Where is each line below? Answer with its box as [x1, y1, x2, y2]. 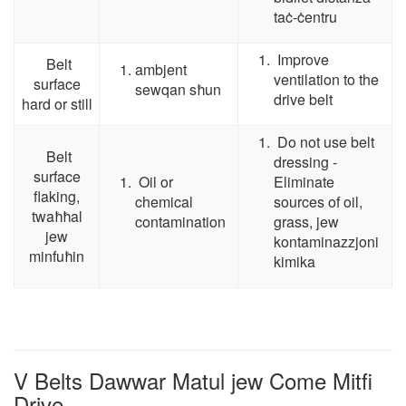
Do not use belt [277, 131, 374, 153]
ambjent [135, 59, 187, 81]
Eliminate [274, 171, 334, 193]
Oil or [139, 171, 173, 193]
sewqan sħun [135, 79, 221, 101]
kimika [274, 251, 315, 273]
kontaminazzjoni [274, 231, 379, 253]
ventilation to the [274, 69, 379, 91]
